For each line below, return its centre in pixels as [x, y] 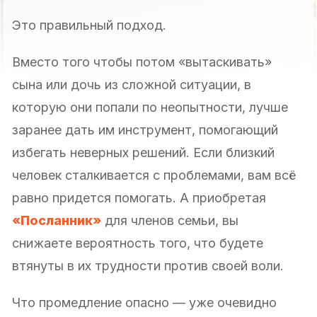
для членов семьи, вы [170, 220]
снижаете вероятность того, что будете [138, 243]
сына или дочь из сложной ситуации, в [132, 84]
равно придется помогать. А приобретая [139, 197]
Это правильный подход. [89, 25]
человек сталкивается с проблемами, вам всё [154, 175]
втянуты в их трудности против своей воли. [148, 265]
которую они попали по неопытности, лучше [150, 107]
